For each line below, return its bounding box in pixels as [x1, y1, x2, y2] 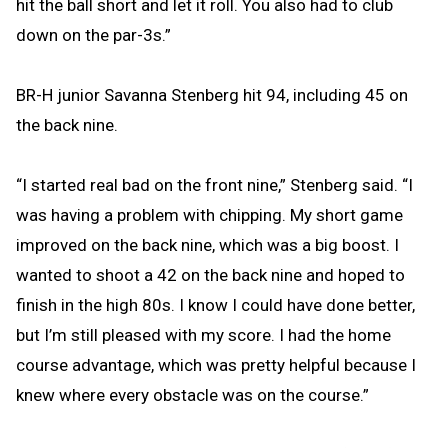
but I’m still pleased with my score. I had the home [16, 324, 391, 345]
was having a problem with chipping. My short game [16, 204, 403, 225]
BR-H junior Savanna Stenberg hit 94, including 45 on [16, 84, 408, 105]
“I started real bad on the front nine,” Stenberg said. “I [16, 174, 413, 195]
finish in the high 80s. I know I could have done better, [16, 294, 415, 315]
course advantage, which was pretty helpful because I [16, 354, 416, 375]
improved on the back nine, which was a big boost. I [16, 234, 399, 255]
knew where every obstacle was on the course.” [16, 384, 369, 405]
